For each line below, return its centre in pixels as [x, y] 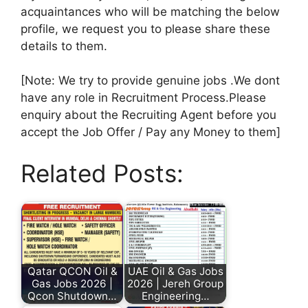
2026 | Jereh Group [175, 283]
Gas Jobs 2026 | [72, 283]
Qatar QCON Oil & [72, 271]
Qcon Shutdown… [72, 296]
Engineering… [175, 296]
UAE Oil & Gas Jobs [175, 271]
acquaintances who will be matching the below [150, 11]
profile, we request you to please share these [145, 29]
